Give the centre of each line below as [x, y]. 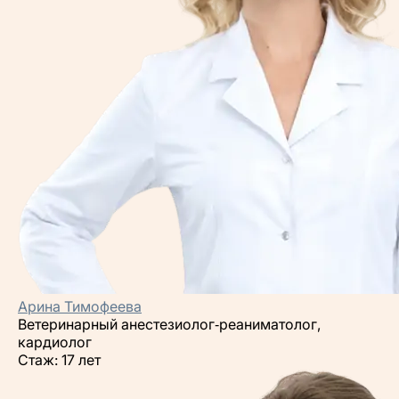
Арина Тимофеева [80, 306]
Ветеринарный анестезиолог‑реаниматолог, [169, 324]
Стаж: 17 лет [59, 360]
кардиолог [55, 342]
